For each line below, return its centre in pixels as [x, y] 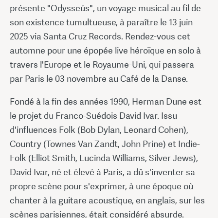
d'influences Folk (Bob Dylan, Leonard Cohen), [99, 129]
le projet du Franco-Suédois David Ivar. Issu [93, 115]
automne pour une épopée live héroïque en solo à [105, 50]
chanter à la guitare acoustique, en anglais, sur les [107, 200]
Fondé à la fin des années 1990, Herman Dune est [106, 101]
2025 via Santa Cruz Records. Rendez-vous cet [100, 36]
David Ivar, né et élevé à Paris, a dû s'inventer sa [102, 172]
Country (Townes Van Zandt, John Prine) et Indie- [105, 144]
